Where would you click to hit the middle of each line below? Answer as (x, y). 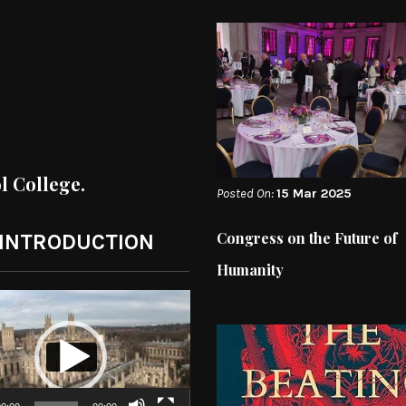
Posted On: (246, 193)
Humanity (250, 269)
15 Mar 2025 (314, 193)
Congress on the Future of (307, 237)
